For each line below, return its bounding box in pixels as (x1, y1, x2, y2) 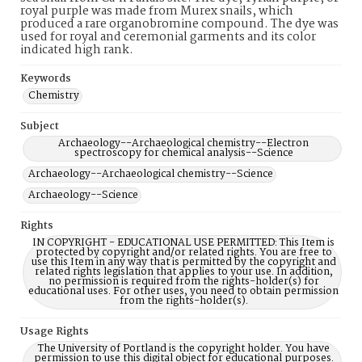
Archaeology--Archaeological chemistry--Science (28, 166, 273, 183)
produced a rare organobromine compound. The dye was (20, 15, 339, 34)
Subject (20, 118, 59, 135)
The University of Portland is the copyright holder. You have (37, 340, 330, 357)
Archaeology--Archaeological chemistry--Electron (58, 135, 309, 152)
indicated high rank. (20, 40, 133, 60)
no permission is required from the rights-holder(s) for (48, 273, 319, 290)
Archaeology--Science (28, 187, 138, 204)
